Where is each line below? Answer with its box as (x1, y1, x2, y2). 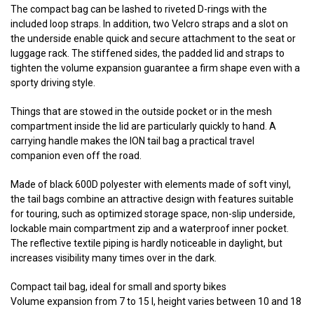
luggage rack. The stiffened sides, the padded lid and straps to (11, 48, 285, 60)
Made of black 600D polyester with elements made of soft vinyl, (11, 179, 291, 191)
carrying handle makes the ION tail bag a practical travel (11, 135, 254, 147)
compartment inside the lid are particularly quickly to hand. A (11, 121, 276, 132)
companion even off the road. (11, 150, 142, 162)
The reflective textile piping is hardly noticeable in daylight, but (11, 238, 282, 250)
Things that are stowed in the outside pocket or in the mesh (11, 106, 272, 118)
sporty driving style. (11, 77, 95, 89)
